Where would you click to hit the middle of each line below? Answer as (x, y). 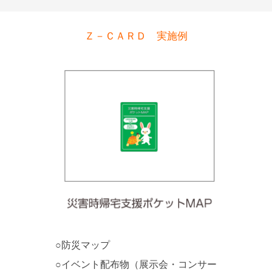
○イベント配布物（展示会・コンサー (136, 264)
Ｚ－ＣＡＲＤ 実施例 (136, 36)
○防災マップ (82, 245)
